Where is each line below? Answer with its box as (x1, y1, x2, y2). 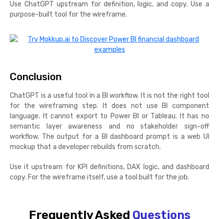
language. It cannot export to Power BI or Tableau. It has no (10, 112, 209, 121)
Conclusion (10, 71, 62, 83)
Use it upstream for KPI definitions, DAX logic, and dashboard (10, 163, 209, 172)
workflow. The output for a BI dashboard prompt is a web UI (10, 132, 209, 141)
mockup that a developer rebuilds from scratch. (10, 143, 161, 152)
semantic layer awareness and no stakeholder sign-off (10, 122, 209, 131)
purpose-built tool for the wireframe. (10, 10, 127, 19)
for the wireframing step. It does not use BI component (10, 102, 209, 110)
